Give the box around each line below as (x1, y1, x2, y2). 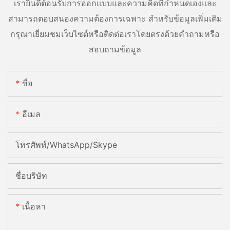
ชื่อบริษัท (15, 170, 47, 181)
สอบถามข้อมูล (89, 44, 141, 54)
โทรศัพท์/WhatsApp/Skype (15, 140, 117, 150)
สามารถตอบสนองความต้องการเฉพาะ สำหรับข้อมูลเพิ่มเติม (8, 13, 222, 24)
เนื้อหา (22, 201, 46, 212)
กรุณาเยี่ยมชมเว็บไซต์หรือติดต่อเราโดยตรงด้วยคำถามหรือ (10, 28, 220, 39)
